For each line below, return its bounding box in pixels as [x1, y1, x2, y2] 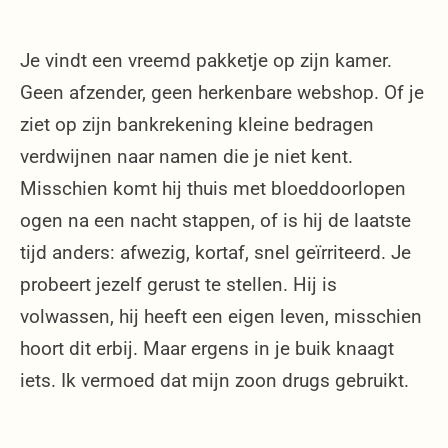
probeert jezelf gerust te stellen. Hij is [20, 272, 337, 296]
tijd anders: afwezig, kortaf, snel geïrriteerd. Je [20, 240, 411, 264]
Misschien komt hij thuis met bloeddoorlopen [20, 176, 406, 200]
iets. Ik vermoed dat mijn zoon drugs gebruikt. [20, 368, 409, 392]
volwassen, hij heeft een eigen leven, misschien [20, 304, 422, 328]
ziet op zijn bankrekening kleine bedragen [20, 112, 374, 136]
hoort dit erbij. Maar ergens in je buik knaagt [20, 336, 394, 360]
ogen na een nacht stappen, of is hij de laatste [20, 208, 411, 232]
